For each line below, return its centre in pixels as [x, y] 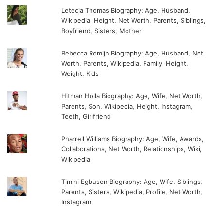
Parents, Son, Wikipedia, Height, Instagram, [127, 106]
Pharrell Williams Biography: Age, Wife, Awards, [133, 138]
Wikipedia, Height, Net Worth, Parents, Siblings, [134, 20]
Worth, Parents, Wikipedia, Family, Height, [125, 63]
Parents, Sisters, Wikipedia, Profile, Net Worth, [132, 191]
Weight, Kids [80, 73]
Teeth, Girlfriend [86, 116]
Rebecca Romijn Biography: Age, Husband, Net [133, 53]
